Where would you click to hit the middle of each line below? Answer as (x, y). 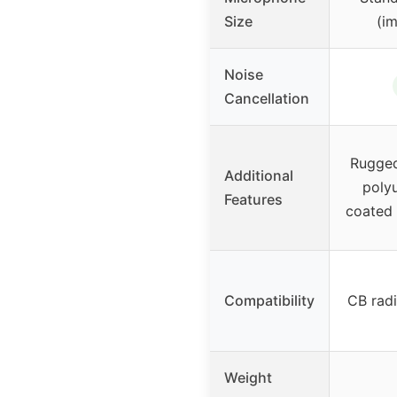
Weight (248, 378)
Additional (259, 176)
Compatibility (269, 301)
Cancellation (267, 99)
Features (253, 200)
